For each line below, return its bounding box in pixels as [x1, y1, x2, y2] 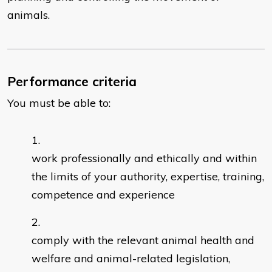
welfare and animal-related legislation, [32, 251, 230, 266]
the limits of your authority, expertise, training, [32, 169, 264, 184]
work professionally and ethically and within [32, 151, 257, 166]
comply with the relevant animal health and [32, 233, 254, 248]
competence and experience [32, 188, 175, 202]
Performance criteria [7, 73, 137, 90]
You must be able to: [7, 96, 110, 110]
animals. [7, 8, 50, 22]
